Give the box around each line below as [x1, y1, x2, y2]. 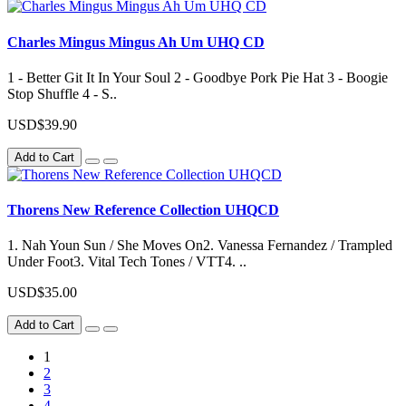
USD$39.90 [7, 116, 77, 132]
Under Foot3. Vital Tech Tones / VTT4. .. [7, 254, 246, 270]
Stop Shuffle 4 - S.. [7, 85, 117, 101]
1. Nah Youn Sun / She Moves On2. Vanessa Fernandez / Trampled [7, 237, 392, 254]
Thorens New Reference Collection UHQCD [7, 202, 279, 218]
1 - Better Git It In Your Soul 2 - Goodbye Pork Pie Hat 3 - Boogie [7, 69, 388, 85]
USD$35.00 [7, 285, 77, 301]
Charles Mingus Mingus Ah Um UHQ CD [7, 34, 265, 50]
